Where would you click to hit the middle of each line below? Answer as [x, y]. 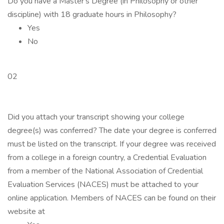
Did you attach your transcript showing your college [96, 117]
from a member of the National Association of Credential [105, 171]
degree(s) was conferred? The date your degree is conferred [112, 130]
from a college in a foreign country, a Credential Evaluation [107, 157]
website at [26, 211]
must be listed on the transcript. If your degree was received [112, 144]
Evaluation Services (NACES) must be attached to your [103, 184]
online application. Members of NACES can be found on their [112, 198]
